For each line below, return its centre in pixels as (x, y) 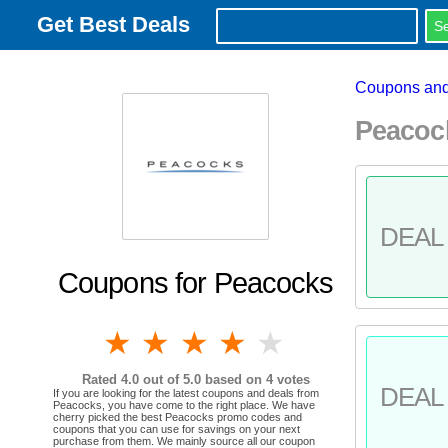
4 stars (305, 342)
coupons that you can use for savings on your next (176, 428)
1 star (181, 342)
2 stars (228, 342)
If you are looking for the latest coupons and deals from (186, 392)
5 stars (343, 342)
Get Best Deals (113, 24)
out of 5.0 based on (202, 379)
